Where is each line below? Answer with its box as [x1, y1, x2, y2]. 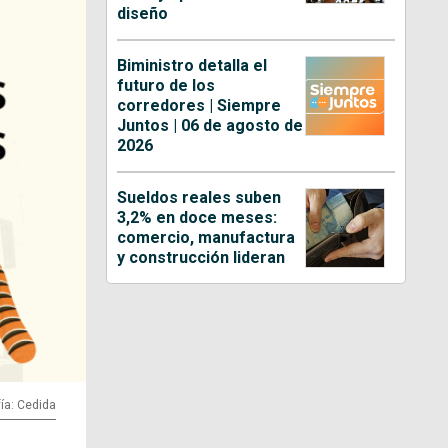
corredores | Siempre [117, 95, 282, 115]
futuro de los [117, 75, 216, 95]
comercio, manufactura [117, 227, 296, 247]
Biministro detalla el [117, 55, 268, 75]
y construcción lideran [117, 247, 286, 267]
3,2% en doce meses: [117, 207, 278, 227]
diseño [117, 3, 169, 23]
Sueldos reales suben [117, 187, 282, 207]
